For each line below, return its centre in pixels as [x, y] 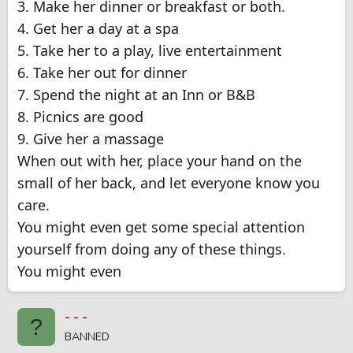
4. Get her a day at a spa [98, 29]
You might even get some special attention [161, 227]
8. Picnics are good [80, 117]
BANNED [87, 337]
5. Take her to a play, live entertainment [150, 51]
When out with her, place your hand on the [160, 161]
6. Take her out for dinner [102, 73]
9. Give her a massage [91, 139]
